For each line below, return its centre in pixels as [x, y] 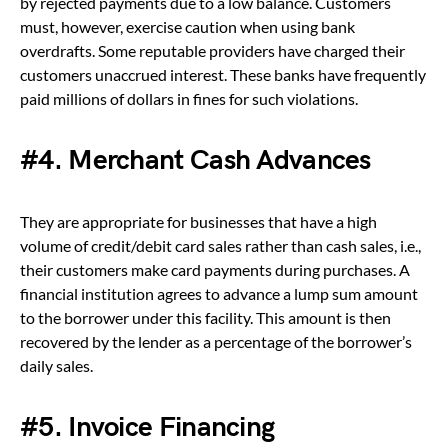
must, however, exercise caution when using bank [187, 26]
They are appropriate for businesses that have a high [198, 221]
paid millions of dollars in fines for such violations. [189, 98]
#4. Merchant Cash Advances [195, 160]
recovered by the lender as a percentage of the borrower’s [216, 341]
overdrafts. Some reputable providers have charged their [212, 50]
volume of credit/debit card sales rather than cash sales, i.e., [220, 245]
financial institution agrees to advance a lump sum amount [219, 293]
